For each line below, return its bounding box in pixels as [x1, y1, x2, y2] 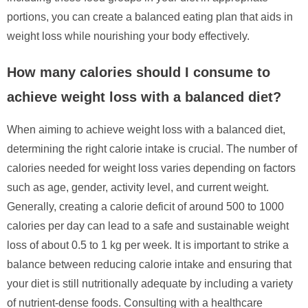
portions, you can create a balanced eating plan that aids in [7, 10, 293, 23]
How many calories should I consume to [7, 64, 270, 80]
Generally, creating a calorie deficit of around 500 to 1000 [7, 200, 284, 212]
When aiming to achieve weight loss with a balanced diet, [7, 123, 285, 135]
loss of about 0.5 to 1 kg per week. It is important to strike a [7, 239, 289, 251]
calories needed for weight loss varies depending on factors [7, 162, 296, 174]
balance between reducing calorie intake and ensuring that [7, 258, 291, 270]
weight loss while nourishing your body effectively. [7, 30, 250, 42]
